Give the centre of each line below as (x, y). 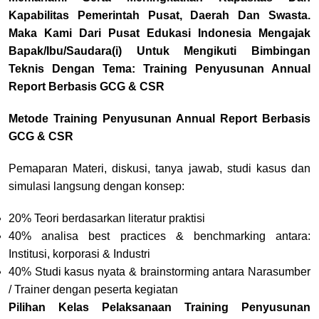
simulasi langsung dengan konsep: (96, 186)
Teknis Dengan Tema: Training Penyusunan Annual (159, 68)
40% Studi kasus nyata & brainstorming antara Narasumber (159, 271)
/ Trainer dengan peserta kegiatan (93, 289)
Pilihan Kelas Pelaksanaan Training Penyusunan (159, 307)
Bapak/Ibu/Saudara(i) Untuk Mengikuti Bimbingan (159, 51)
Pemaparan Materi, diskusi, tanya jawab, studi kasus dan (159, 168)
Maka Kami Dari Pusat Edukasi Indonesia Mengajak (159, 33)
